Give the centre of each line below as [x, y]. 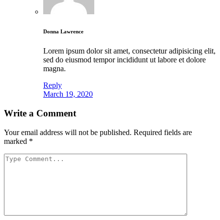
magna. [55, 69]
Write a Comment [40, 113]
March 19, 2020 [68, 94]
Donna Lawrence [63, 32]
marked [16, 141]
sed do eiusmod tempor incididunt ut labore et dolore [124, 60]
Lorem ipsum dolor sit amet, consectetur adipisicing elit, [129, 51]
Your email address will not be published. [68, 132]
